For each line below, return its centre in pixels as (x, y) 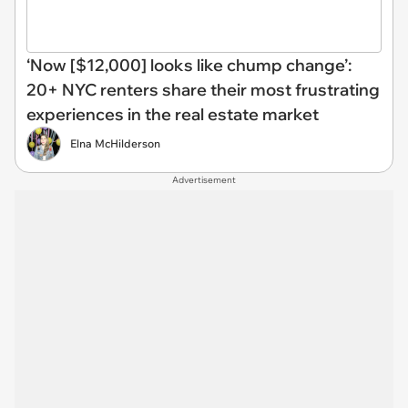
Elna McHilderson (115, 143)
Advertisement (204, 180)
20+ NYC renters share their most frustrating (203, 90)
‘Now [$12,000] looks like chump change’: (189, 65)
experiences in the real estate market (173, 114)
